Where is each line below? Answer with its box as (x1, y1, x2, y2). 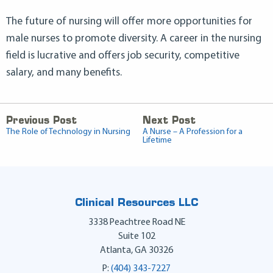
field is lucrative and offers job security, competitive (6, 51, 239, 62)
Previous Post (6, 116, 77, 126)
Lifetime (143, 135, 172, 145)
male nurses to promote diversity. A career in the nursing (6, 34, 261, 44)
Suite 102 (118, 231, 155, 241)
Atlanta (100, 245, 131, 255)
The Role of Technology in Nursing (6, 127, 130, 136)
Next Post (143, 116, 196, 126)
